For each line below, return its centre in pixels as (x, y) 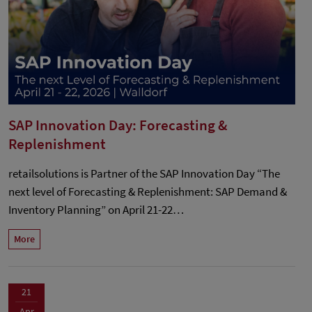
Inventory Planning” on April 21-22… (96, 210)
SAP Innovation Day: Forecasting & (118, 125)
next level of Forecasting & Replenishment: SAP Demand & (148, 192)
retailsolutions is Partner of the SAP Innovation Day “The (144, 174)
